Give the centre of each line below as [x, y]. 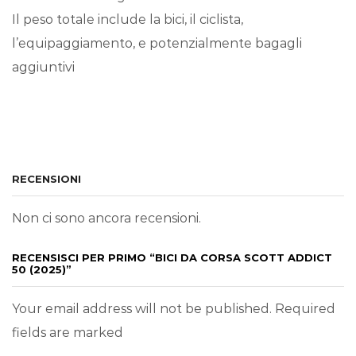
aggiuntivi [45, 68]
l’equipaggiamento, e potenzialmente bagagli [157, 44]
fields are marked [68, 332]
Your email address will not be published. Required [174, 308]
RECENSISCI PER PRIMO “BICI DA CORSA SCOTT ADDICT [172, 257]
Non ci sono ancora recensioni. [106, 219]
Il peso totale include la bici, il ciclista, [128, 20]
